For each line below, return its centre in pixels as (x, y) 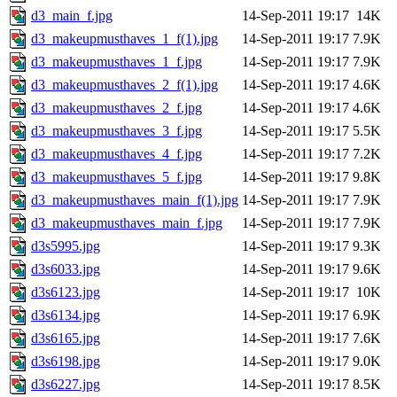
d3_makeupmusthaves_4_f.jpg (117, 154)
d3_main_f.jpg (72, 16)
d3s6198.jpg (66, 362)
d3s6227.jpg (66, 385)
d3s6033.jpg (66, 269)
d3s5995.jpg (66, 246)
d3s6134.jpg (66, 315)
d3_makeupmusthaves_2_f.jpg (117, 108)
